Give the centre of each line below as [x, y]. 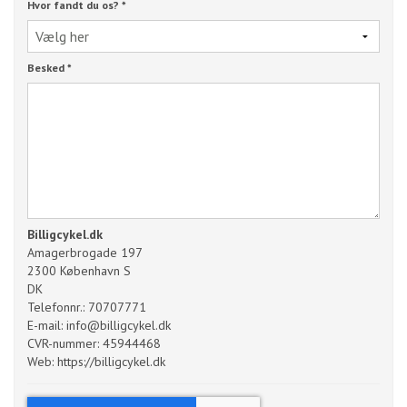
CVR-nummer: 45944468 [94, 344]
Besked [47, 67]
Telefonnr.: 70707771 [87, 308]
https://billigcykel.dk [111, 362]
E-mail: [47, 326]
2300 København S [79, 271]
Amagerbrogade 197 [85, 253]
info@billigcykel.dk [119, 326]
